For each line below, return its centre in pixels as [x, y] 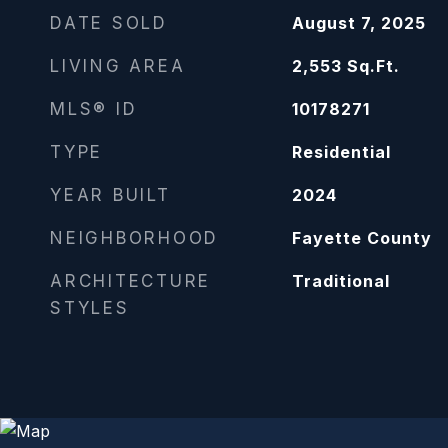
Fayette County [361, 238]
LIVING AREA [118, 66]
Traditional [340, 281]
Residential [341, 152]
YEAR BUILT [110, 195]
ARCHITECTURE [130, 281]
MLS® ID [94, 109]
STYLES [90, 308]
